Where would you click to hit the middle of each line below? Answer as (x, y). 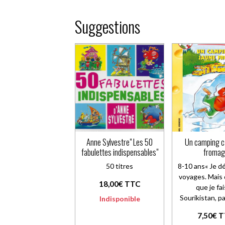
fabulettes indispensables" (120, 152)
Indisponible (120, 198)
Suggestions (108, 27)
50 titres (120, 166)
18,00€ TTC (120, 184)
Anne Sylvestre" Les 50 (120, 142)
